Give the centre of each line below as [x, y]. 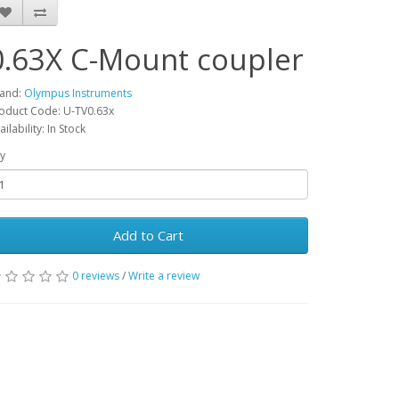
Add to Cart [148, 235]
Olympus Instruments [78, 93]
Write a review [164, 276]
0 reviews [96, 276]
